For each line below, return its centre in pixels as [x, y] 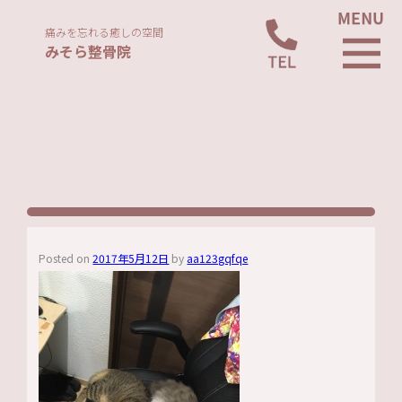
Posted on [65, 258]
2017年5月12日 [131, 258]
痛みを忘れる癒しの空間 [105, 32]
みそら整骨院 [88, 52]
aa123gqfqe [218, 258]
